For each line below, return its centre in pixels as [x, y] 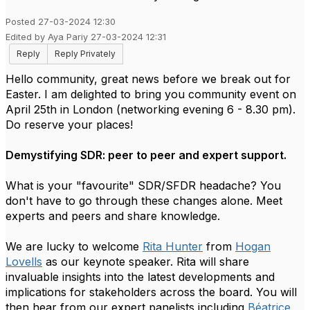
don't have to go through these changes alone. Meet [144, 201]
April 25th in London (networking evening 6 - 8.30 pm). [151, 109]
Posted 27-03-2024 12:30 [61, 22]
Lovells [24, 262]
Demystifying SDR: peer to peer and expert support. [146, 155]
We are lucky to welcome [74, 246]
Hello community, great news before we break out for [148, 79]
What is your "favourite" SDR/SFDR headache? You [143, 185]
